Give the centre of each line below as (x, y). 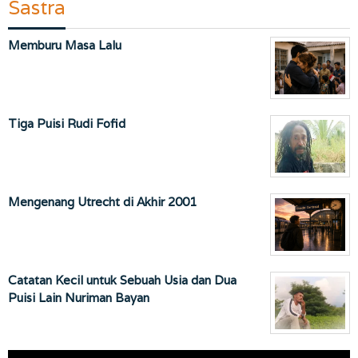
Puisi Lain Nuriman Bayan (79, 298)
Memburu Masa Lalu (65, 46)
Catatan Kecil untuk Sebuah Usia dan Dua (122, 280)
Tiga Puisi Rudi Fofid (67, 124)
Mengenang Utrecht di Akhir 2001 (102, 202)
